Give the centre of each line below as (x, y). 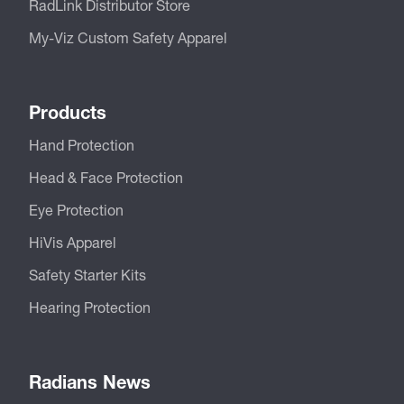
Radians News (90, 382)
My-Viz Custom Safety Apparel (128, 37)
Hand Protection (82, 144)
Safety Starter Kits (87, 274)
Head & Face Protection (106, 177)
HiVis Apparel (73, 242)
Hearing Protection (90, 307)
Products (68, 112)
